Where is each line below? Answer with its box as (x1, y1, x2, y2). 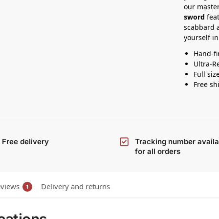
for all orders (135, 147, 180, 156)
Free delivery (2, 137, 49, 147)
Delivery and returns (41, 181, 110, 192)
